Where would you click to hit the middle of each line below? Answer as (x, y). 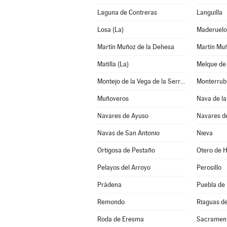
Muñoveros (113, 99)
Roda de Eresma (120, 219)
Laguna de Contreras (127, 12)
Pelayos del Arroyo (124, 167)
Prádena (109, 185)
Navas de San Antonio (128, 133)
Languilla (209, 12)
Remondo (111, 202)
